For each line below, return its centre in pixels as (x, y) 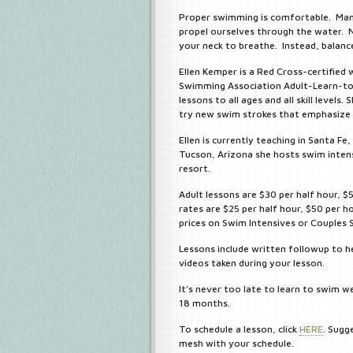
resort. (195, 168)
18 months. (204, 303)
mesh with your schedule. (236, 343)
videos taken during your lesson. (252, 263)
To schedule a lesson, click (239, 329)
